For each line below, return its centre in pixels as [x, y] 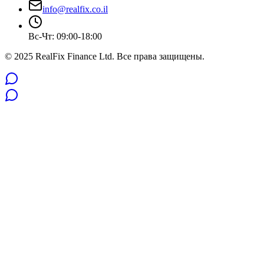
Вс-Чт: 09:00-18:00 [65, 36]
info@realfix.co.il [75, 9]
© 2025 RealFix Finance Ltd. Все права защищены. [105, 56]
